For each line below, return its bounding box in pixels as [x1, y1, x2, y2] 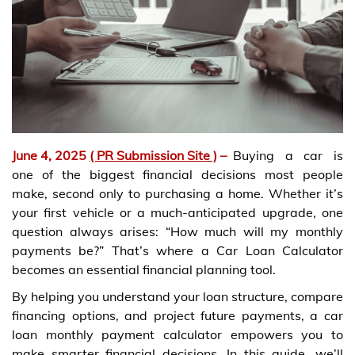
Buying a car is [233, 147, 343, 163]
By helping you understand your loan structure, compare [12, 288, 343, 304]
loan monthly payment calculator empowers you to [12, 326, 343, 342]
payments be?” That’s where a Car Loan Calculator [12, 242, 343, 258]
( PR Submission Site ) [90, 147, 217, 163]
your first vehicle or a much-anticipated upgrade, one [12, 204, 343, 220]
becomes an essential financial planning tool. [12, 261, 276, 277]
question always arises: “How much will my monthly [12, 223, 343, 239]
